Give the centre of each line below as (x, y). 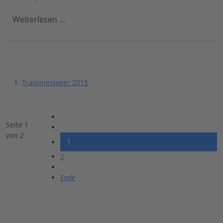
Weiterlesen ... (39, 19)
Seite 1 (17, 124)
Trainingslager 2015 (55, 82)
